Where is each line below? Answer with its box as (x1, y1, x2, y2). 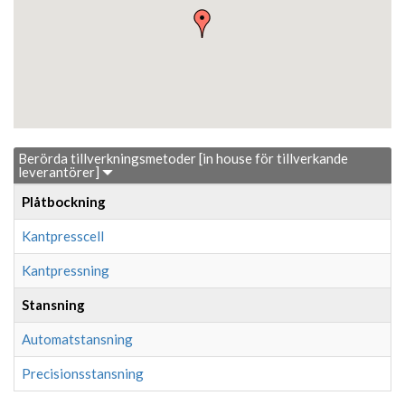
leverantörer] (18, 163, 102, 180)
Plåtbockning (22, 193, 106, 210)
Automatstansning (22, 330, 133, 347)
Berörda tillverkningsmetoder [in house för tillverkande (18, 149, 348, 166)
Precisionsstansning (22, 364, 144, 381)
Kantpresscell (22, 227, 104, 244)
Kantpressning (22, 261, 109, 278)
